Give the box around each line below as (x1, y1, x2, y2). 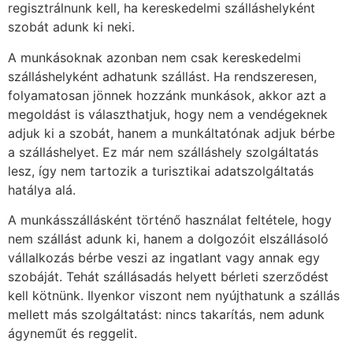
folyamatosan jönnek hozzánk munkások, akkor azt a (8, 87, 326, 103)
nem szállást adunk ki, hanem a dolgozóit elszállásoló (8, 231, 329, 247)
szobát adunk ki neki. (8, 19, 135, 35)
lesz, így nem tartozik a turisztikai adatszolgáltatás (8, 162, 314, 179)
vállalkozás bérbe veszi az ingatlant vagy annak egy (8, 250, 320, 266)
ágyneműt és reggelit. (8, 325, 137, 342)
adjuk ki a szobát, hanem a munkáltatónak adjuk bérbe (8, 124, 335, 141)
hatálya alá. (8, 181, 76, 198)
